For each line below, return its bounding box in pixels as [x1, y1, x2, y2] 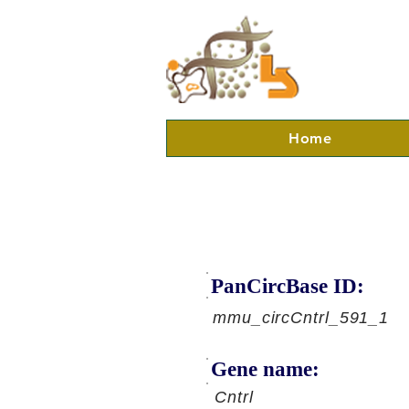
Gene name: [211, 358, 320, 381]
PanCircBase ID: [211, 275, 364, 298]
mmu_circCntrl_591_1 [213, 309, 390, 327]
